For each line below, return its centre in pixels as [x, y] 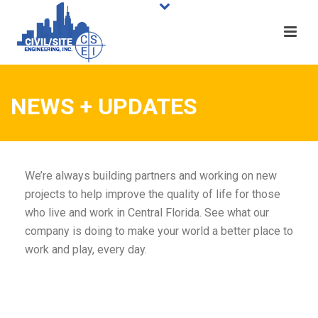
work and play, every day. [86, 250]
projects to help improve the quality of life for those [153, 194]
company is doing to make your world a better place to [159, 231]
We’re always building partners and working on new [151, 176]
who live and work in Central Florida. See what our [147, 213]
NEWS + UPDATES [104, 106]
